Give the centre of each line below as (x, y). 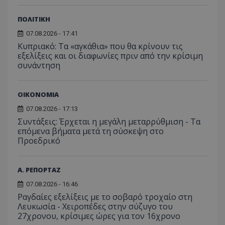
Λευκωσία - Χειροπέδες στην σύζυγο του (95, 206)
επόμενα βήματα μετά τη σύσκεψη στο (91, 131)
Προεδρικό (39, 140)
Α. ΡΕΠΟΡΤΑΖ (39, 170)
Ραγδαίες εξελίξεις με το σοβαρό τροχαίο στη (105, 197)
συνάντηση (39, 65)
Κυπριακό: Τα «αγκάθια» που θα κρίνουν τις (100, 46)
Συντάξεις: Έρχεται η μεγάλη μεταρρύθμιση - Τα (109, 121)
